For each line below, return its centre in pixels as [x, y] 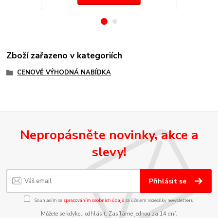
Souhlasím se [48, 200]
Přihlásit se [169, 182]
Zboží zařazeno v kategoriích [64, 56]
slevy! [109, 152]
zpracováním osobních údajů [93, 200]
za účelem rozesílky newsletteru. [159, 200]
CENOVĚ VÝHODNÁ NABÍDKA [64, 73]
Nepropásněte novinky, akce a [109, 135]
